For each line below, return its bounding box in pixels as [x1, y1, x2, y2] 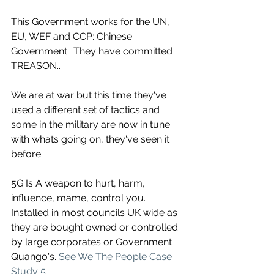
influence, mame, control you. [11, 191, 148, 204]
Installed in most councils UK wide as [11, 206, 180, 218]
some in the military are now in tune [11, 118, 172, 130]
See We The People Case [59, 250, 174, 262]
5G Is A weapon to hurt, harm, [11, 177, 147, 189]
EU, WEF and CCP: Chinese [11, 30, 135, 42]
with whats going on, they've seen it [11, 133, 172, 145]
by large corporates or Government [11, 235, 174, 248]
